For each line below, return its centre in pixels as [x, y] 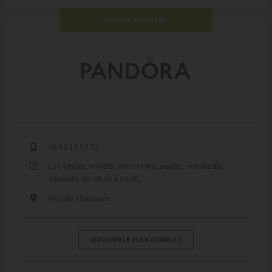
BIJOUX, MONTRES [136, 19]
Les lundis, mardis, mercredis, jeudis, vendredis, [137, 166]
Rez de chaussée [80, 198]
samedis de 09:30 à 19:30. [94, 179]
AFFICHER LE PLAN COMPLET [136, 239]
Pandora [92, 55]
